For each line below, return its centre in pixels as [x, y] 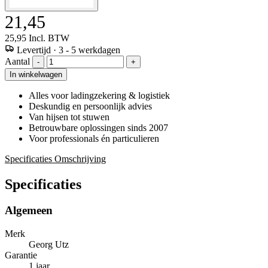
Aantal [19, 61]
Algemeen [29, 211]
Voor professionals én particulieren [94, 138]
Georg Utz [49, 245]
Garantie [21, 255]
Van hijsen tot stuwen [69, 117]
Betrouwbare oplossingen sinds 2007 [98, 127]
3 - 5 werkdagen [89, 50]
